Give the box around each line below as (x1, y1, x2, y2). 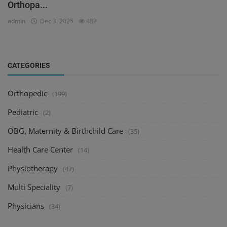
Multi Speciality (8, 182, 60, 193)
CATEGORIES (8, 61, 50, 70)
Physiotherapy (8, 163, 58, 174)
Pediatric (8, 107, 38, 118)
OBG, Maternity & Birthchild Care (8, 126, 123, 136)
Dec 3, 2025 (37, 17, 73, 26)
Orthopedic (8, 88, 47, 99)
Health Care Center (8, 144, 73, 155)
